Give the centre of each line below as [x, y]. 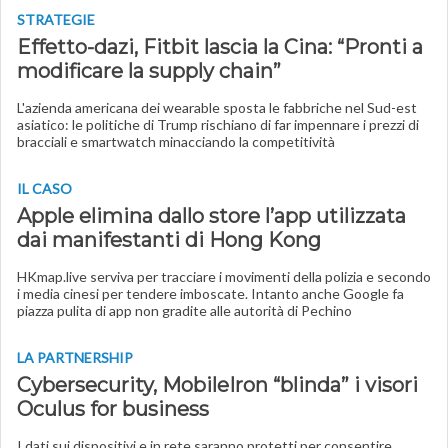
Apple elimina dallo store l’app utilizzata [211, 216]
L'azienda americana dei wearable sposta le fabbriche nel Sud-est [217, 107]
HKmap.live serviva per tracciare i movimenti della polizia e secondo [224, 276]
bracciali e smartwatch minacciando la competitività [176, 141]
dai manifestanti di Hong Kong [169, 240]
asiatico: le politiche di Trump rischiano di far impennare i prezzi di [218, 124]
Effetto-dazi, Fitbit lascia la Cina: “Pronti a [220, 47]
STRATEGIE [56, 19]
